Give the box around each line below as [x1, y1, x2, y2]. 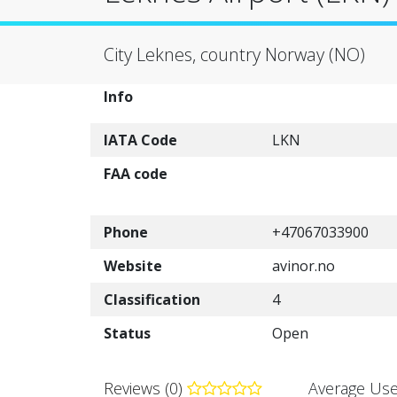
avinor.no [272, 256, 335, 276]
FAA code [104, 164, 167, 183]
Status [104, 323, 151, 343]
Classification [104, 290, 200, 309]
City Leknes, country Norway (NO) [104, 43, 365, 66]
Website [104, 256, 162, 276]
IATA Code [104, 130, 177, 150]
